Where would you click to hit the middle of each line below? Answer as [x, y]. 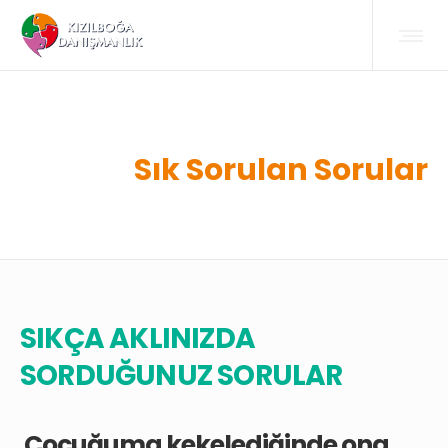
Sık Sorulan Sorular [281, 170]
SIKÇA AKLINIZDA [137, 338]
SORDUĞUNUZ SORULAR [181, 375]
